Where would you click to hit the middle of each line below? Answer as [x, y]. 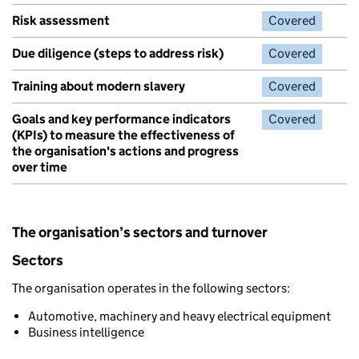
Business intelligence [86, 332]
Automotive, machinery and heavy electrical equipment [179, 316]
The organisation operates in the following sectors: [151, 288]
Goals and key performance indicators [121, 119]
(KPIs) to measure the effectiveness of [123, 135]
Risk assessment [61, 20]
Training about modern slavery [99, 86]
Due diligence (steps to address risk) [118, 53]
